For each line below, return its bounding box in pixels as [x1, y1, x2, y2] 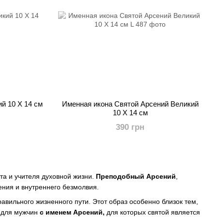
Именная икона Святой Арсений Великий [62, 100, 199, 108]
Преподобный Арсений [96, 172, 176, 180]
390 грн [116, 123, 145, 132]
